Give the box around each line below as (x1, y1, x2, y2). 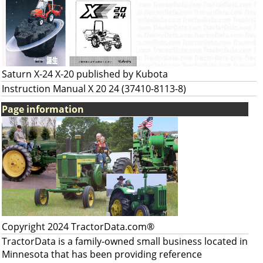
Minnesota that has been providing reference (2, 248, 202, 261)
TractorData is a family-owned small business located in (2, 235, 248, 248)
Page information (2, 103, 84, 116)
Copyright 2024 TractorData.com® (2, 220, 154, 233)
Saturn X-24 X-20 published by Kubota (2, 68, 168, 80)
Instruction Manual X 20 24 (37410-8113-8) (2, 82, 186, 95)
